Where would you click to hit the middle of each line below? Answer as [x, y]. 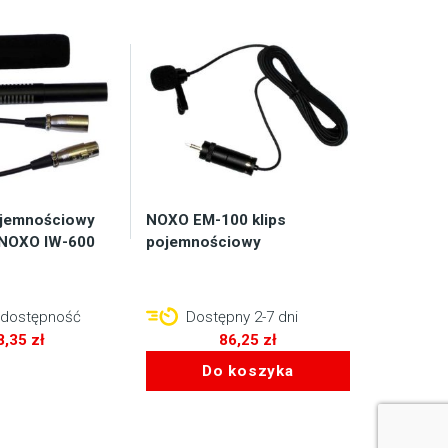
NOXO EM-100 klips [215, 220]
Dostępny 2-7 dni [239, 317]
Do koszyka [247, 370]
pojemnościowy [203, 242]
